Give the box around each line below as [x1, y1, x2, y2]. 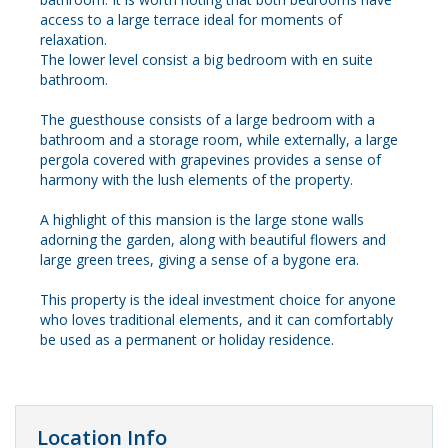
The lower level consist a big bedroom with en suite [40, 50, 373, 70]
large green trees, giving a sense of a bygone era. [40, 250, 359, 270]
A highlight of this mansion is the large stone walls [40, 210, 364, 230]
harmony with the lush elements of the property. [40, 170, 353, 190]
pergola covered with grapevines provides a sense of [40, 150, 381, 170]
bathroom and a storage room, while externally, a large [40, 130, 398, 150]
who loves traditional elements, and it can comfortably [40, 310, 393, 330]
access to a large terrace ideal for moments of [40, 10, 342, 30]
